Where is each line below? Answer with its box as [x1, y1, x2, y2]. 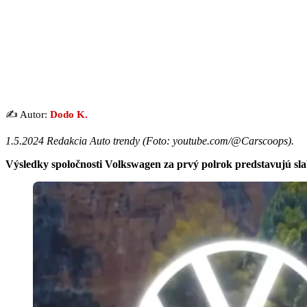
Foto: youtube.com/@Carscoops [146, 134, 288, 147]
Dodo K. [50, 108, 88, 120]
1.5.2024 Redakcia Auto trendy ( [5, 134, 146, 147]
